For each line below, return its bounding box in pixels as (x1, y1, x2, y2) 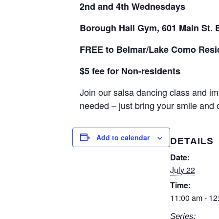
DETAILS (170, 135, 214, 146)
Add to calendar (96, 132, 150, 142)
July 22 (170, 164, 195, 175)
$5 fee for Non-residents (80, 64, 180, 77)
